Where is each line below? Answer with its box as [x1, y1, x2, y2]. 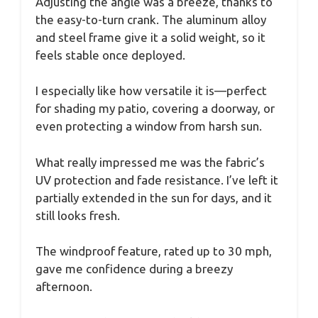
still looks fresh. [35, 208, 120, 222]
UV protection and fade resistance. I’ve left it [35, 172, 278, 187]
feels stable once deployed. [35, 48, 185, 62]
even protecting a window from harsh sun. [35, 119, 262, 133]
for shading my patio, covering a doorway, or [35, 102, 275, 116]
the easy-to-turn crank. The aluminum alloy [35, 12, 266, 26]
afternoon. [35, 280, 92, 294]
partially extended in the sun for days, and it [35, 190, 272, 204]
